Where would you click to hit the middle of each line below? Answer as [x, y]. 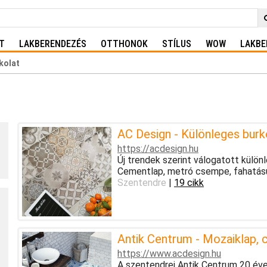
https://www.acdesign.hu [169, 253]
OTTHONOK [124, 44]
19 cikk [189, 182]
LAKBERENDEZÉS [53, 44]
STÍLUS [177, 44]
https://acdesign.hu [158, 148]
